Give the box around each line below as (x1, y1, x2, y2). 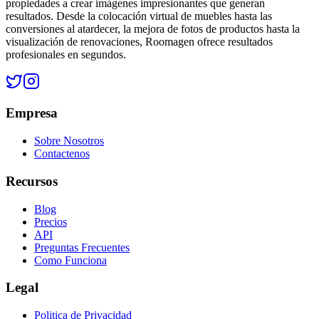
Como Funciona (34, 253, 107, 266)
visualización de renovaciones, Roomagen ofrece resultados (6, 35, 273, 48)
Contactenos (34, 147, 90, 160)
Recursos (6, 173, 58, 189)
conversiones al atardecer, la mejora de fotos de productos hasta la (6, 22, 300, 35)
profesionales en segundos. (6, 48, 126, 61)
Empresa (6, 105, 58, 121)
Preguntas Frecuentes (34, 241, 130, 253)
